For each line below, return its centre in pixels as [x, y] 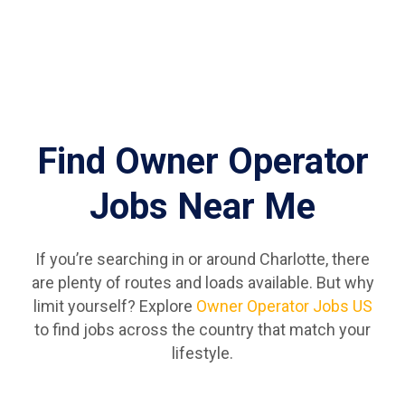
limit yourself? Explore [114, 306]
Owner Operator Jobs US [284, 306]
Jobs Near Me [202, 206]
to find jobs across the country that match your [202, 329]
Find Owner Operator [202, 161]
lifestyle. [202, 353]
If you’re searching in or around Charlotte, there [202, 259]
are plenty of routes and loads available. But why [202, 282]
